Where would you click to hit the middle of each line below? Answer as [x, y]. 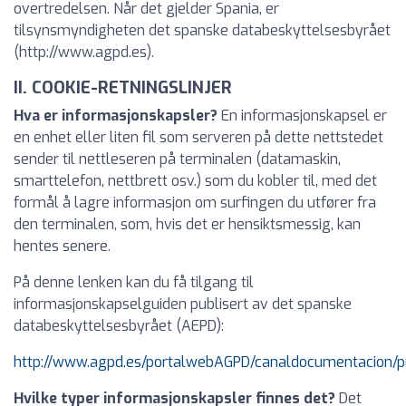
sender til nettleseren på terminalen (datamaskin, [177, 159]
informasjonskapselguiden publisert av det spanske [183, 304]
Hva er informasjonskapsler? [117, 116]
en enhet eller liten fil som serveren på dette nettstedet [198, 137]
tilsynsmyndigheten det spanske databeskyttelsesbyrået [202, 30]
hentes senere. [62, 246]
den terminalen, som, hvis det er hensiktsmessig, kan [187, 224]
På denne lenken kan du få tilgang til [134, 282]
